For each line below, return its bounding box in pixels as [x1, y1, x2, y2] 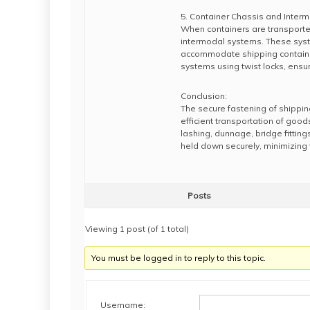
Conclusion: [181, 91, 227, 101]
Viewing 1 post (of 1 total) [85, 224, 189, 234]
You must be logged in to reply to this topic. [91, 253, 266, 263]
